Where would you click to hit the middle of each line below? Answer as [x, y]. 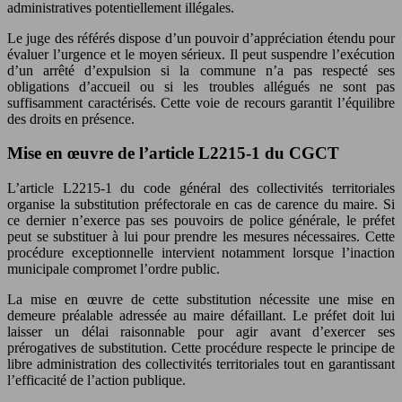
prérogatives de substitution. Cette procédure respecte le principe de [201, 348]
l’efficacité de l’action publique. [96, 380]
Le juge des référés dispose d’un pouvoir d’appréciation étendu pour [201, 38]
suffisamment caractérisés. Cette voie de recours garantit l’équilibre [201, 102]
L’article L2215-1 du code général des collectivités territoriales [201, 188]
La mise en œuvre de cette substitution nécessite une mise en [201, 299]
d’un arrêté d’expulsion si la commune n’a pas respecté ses [201, 70]
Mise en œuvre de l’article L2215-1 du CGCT [173, 153]
